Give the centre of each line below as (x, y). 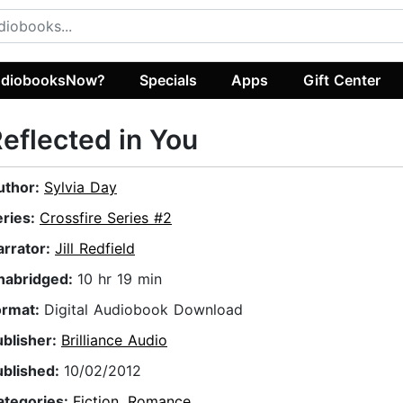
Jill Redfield (95, 249)
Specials (169, 80)
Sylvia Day (81, 188)
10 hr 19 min (120, 279)
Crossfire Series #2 (106, 218)
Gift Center (341, 80)
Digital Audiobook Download (143, 310)
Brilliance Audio (114, 340)
